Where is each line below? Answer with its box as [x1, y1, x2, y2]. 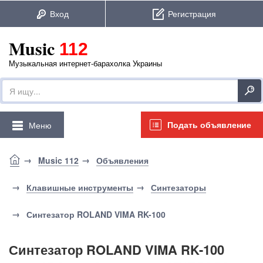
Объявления [96, 154, 149, 166]
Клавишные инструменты [26, 181, 133, 193]
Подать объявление [167, 119, 251, 130]
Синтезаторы [151, 181, 206, 193]
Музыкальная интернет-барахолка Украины [9, 58, 162, 69]
